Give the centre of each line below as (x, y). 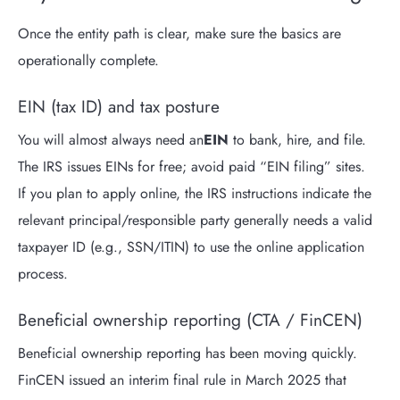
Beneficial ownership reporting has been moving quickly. (187, 353)
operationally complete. (88, 61)
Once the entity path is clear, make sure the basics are (179, 34)
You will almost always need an (111, 139)
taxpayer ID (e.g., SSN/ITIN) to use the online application (191, 246)
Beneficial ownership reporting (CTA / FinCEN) (190, 320)
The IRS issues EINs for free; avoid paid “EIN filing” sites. (192, 166)
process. (43, 273)
